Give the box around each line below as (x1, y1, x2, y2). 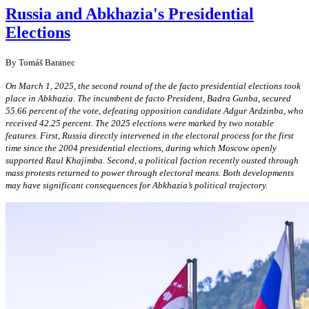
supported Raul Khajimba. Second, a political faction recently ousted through (6, 154, 299, 166)
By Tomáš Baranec (6, 57, 75, 68)
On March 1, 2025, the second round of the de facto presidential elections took (6, 80, 301, 91)
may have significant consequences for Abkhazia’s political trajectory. (6, 179, 268, 190)
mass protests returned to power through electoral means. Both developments (6, 167, 294, 178)
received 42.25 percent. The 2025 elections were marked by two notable (6, 117, 274, 128)
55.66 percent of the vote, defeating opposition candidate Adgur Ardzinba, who (6, 105, 303, 116)
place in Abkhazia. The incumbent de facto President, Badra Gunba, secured (6, 92, 291, 103)
